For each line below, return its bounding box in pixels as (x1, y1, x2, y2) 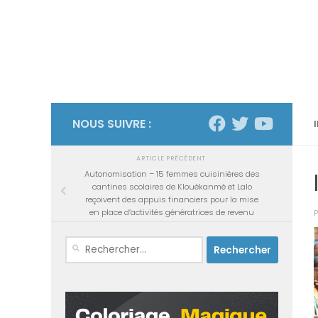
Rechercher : (65, 236, 111, 248)
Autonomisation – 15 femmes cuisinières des (84, 168, 260, 180)
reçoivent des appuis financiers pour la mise (85, 194, 258, 206)
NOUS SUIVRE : (72, 115, 151, 132)
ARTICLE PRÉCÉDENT (136, 153, 207, 163)
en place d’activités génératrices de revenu (89, 207, 254, 219)
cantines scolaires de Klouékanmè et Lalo (92, 181, 252, 193)
